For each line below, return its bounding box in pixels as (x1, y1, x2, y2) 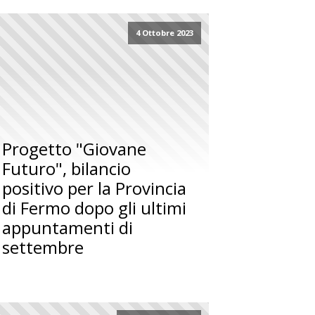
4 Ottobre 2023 (136, 27, 194, 39)
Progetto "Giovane (2, 136, 147, 160)
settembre (2, 235, 84, 259)
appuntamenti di (2, 215, 134, 239)
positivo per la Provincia (2, 176, 187, 200)
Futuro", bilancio (2, 156, 131, 180)
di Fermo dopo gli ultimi (2, 195, 187, 219)
